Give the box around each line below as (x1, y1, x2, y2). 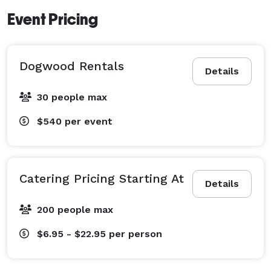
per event (65, 115, 113, 127)
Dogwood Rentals (19, 58, 124, 73)
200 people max (37, 203, 113, 215)
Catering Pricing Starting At (19, 171, 184, 186)
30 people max (37, 91, 107, 103)
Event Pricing (7, 10, 98, 28)
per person (109, 227, 162, 240)
